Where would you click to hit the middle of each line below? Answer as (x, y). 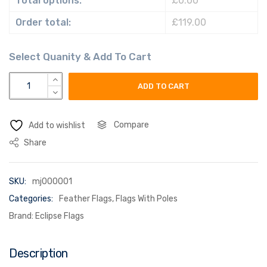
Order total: (43, 23)
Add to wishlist (57, 126)
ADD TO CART (163, 86)
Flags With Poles (147, 199)
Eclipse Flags (60, 216)
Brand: (22, 216)
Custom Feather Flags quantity (74, 79)
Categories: (31, 199)
